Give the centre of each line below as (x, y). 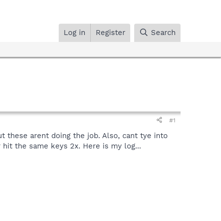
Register (111, 32)
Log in (75, 32)
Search (163, 32)
